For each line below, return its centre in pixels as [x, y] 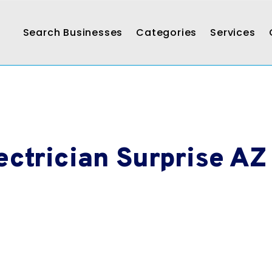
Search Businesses [73, 32]
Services [233, 32]
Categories [167, 32]
